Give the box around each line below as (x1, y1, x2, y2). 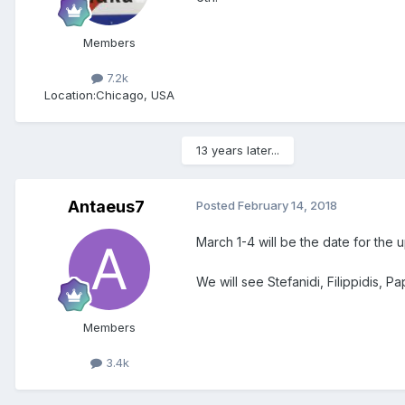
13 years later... (196, 142, 279, 157)
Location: (44, 87, 96, 102)
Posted (196, 197, 238, 212)
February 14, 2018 (238, 197, 337, 212)
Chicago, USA (96, 87, 174, 102)
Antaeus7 (67, 196, 145, 216)
